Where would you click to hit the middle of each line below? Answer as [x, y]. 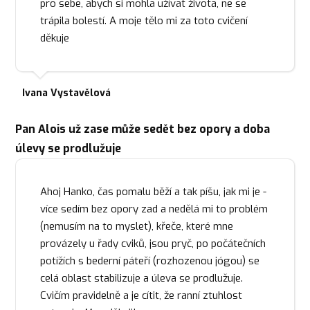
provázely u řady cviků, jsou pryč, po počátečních [153, 243]
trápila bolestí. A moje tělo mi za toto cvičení [144, 21]
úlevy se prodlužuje [69, 148]
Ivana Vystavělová [67, 93]
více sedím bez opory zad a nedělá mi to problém [154, 209]
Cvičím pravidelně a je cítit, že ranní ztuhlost [142, 295]
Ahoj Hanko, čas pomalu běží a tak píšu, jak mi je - [154, 191]
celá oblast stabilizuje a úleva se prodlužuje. [142, 278]
